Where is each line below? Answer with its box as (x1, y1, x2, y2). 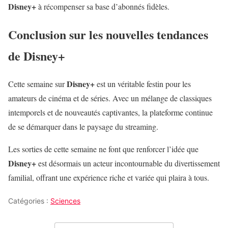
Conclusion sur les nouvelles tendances (8, 25, 208, 44)
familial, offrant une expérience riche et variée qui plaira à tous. (8, 172, 209, 183)
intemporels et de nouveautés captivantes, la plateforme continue (8, 107, 213, 118)
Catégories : (8, 196, 50, 206)
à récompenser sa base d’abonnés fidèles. (36, 1, 169, 12)
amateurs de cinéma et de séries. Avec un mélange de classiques (8, 93, 212, 104)
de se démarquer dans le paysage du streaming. (8, 121, 158, 132)
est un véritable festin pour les (95, 78, 191, 90)
